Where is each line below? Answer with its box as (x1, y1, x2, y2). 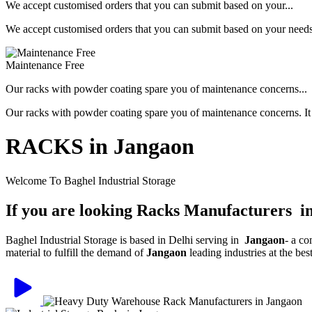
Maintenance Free (6, 59, 84, 71)
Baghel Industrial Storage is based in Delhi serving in (6, 233, 242, 246)
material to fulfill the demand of (6, 246, 146, 258)
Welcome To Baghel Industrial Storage (6, 174, 175, 187)
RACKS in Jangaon (6, 134, 194, 159)
